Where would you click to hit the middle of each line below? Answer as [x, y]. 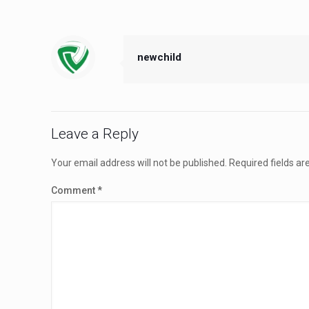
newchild [159, 57]
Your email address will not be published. [139, 162]
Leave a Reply [95, 133]
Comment [74, 190]
